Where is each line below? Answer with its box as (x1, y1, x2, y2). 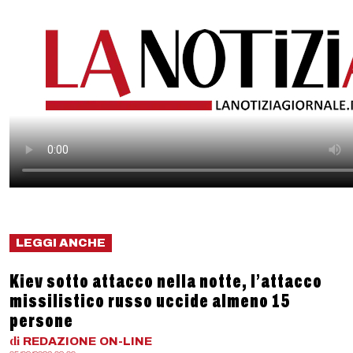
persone (9, 310, 73, 331)
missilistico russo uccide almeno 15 (9, 291, 291, 311)
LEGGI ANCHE (16, 236, 106, 249)
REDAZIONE (23, 335, 96, 347)
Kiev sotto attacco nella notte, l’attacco (9, 271, 322, 292)
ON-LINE (99, 335, 152, 347)
